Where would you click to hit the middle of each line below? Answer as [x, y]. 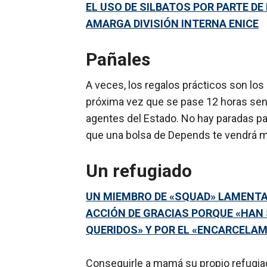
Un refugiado [139, 171]
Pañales [118, 60]
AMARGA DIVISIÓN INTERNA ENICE [172, 24]
